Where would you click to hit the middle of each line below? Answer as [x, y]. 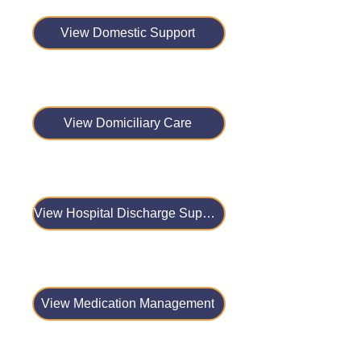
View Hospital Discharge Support [209, 213]
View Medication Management [127, 303]
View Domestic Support [127, 33]
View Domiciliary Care [127, 123]
